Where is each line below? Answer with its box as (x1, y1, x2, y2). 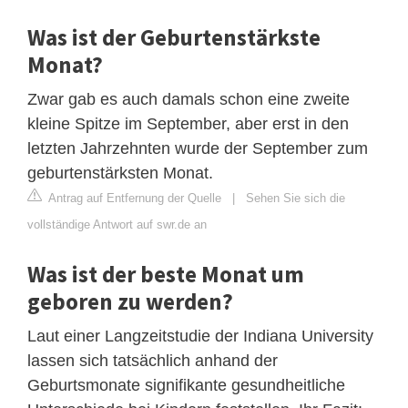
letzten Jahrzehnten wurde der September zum (27, 138, 368, 158)
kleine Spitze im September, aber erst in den (27, 114, 349, 133)
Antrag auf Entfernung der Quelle (46, 190, 221, 205)
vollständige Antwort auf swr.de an (27, 217, 207, 231)
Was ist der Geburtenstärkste (27, 22, 321, 52)
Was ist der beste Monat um (27, 259, 304, 289)
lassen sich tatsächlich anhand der (27, 351, 278, 370)
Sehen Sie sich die (246, 190, 345, 205)
